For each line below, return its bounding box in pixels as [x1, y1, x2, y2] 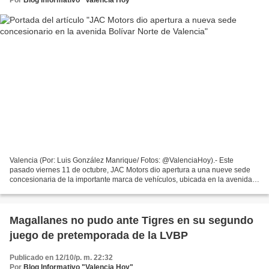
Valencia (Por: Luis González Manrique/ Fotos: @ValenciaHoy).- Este [10, 156, 234, 165]
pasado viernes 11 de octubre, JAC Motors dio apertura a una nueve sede [10, 166, 250, 175]
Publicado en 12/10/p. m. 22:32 [10, 253, 113, 262]
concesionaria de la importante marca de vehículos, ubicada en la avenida [10, 175, 252, 184]
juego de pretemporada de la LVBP [10, 229, 188, 242]
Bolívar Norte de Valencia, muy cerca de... [10, 185, 145, 194]
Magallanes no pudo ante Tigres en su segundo [10, 214, 253, 227]
